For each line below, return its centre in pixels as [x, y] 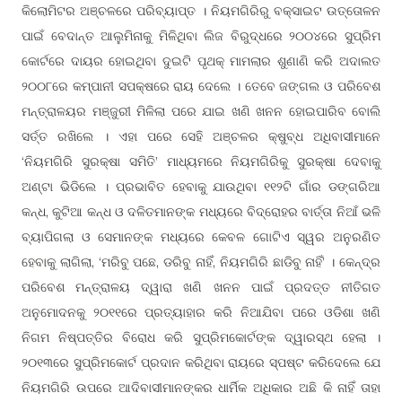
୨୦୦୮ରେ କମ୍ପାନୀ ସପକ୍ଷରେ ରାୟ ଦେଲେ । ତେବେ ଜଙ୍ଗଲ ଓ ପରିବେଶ [201, 86]
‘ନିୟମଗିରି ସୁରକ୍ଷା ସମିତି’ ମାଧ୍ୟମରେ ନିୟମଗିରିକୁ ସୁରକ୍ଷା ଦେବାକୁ [201, 162]
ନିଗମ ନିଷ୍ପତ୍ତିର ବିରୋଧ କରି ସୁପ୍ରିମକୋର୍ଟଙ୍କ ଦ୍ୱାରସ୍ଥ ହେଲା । [201, 337]
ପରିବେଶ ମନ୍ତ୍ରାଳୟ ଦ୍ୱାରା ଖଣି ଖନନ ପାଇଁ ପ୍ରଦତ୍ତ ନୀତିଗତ [201, 287]
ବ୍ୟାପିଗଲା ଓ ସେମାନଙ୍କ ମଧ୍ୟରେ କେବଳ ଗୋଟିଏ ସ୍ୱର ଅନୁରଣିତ [201, 237]
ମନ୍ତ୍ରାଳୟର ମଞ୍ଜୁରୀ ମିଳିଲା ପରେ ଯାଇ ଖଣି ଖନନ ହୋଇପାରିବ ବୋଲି [201, 111]
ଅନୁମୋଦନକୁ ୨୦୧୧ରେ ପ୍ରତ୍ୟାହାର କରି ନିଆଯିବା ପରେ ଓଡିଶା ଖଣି [201, 312]
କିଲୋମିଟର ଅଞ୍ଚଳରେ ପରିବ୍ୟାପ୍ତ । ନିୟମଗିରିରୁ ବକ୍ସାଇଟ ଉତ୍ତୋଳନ [201, 11]
